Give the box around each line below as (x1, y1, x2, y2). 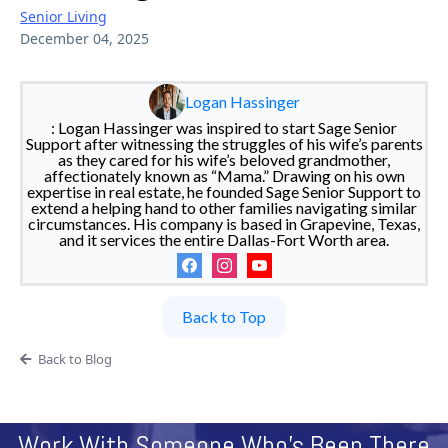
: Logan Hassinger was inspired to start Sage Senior (51, 118, 397, 138)
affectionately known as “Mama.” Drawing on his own (43, 166, 405, 186)
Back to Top (182, 307, 266, 327)
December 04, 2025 (20, 29, 149, 49)
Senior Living (20, 7, 107, 27)
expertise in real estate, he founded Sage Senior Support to (27, 182, 421, 202)
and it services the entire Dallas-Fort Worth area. (59, 230, 389, 250)
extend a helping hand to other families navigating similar (31, 198, 417, 218)
